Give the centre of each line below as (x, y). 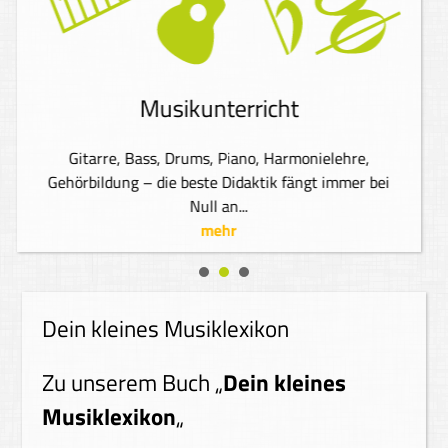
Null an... (219, 206)
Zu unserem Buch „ (133, 383)
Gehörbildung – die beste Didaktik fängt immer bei (219, 182)
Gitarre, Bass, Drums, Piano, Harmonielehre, (219, 158)
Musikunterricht (219, 108)
